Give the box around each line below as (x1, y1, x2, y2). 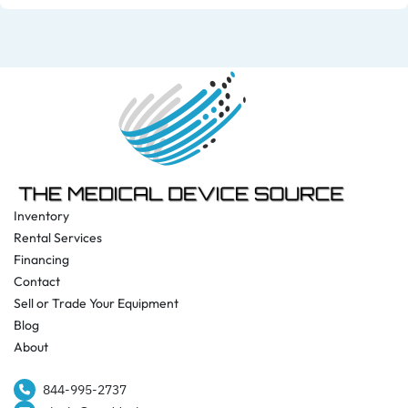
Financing (14, 251, 69, 268)
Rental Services (14, 229, 102, 246)
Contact (14, 273, 60, 290)
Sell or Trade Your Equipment (14, 295, 178, 311)
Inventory (14, 208, 69, 224)
